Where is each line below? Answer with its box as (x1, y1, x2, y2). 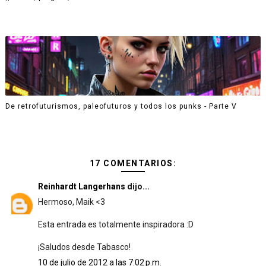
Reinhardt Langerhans (37, 182, 125, 191)
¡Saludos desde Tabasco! (37, 242, 131, 252)
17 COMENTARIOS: (89, 159, 177, 168)
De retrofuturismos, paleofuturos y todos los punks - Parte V (5, 102, 237, 110)
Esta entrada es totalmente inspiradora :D (37, 220, 194, 229)
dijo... (125, 182, 150, 191)
